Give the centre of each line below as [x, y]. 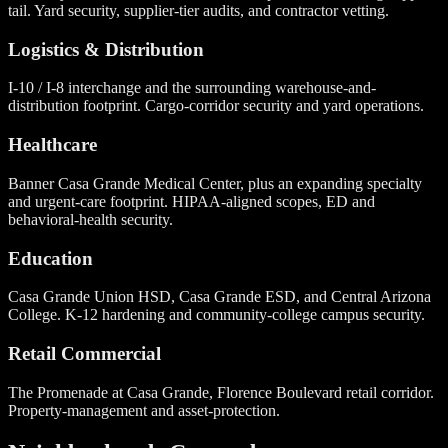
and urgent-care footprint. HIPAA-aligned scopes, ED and [191, 201]
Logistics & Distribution [106, 49]
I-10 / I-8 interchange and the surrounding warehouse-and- [192, 88]
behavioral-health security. [90, 219]
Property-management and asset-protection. [144, 410]
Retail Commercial [84, 353]
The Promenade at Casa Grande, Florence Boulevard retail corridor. [221, 392]
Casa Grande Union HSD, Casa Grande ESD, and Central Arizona [219, 297]
